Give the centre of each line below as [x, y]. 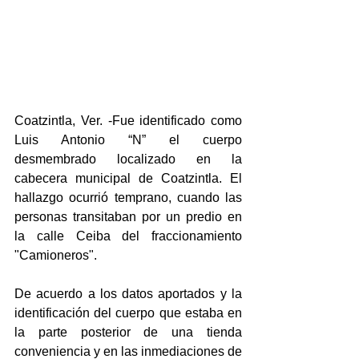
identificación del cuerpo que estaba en [128, 313]
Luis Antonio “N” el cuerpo [128, 140]
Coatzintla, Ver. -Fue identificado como [128, 121]
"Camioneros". [56, 256]
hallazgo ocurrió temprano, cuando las [128, 198]
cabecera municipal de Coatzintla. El [128, 179]
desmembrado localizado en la [128, 159]
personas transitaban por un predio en [128, 217]
